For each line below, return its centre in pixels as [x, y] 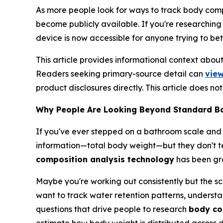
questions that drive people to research [112, 209]
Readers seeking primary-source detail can [120, 74]
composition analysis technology [105, 159]
